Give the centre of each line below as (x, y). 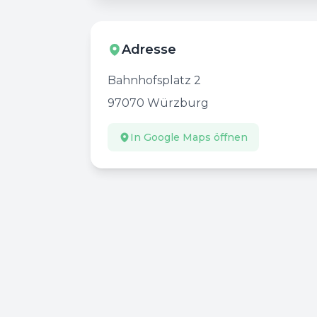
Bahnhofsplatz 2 (154, 80)
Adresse (149, 50)
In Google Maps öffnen (189, 137)
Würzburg (178, 103)
